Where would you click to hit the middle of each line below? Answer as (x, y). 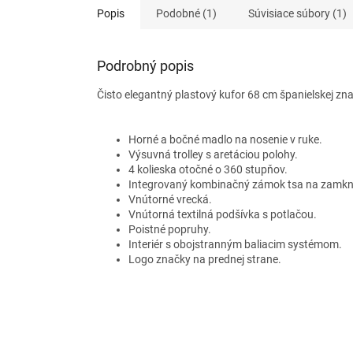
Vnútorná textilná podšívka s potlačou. (223, 215)
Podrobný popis (145, 66)
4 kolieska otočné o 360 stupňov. (208, 170)
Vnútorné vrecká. (170, 200)
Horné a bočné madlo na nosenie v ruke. (225, 140)
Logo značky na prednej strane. (205, 260)
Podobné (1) (186, 14)
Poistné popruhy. (170, 230)
